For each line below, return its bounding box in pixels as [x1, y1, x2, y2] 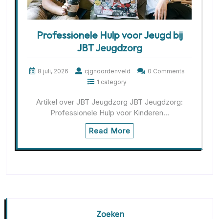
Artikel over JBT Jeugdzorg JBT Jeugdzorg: [36, 97, 183, 107]
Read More [88, 126, 131, 136]
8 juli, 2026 [38, 67, 68, 75]
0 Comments [148, 67, 185, 75]
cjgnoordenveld [85, 67, 131, 75]
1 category [97, 78, 127, 86]
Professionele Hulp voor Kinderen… [50, 108, 169, 118]
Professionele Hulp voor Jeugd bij [36, 29, 183, 42]
